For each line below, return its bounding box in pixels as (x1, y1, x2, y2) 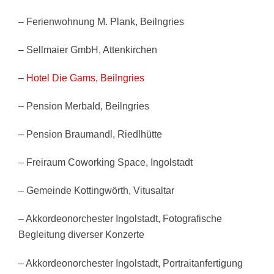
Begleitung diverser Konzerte (18, 229, 144, 240)
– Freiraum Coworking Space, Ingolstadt (18, 157, 193, 168)
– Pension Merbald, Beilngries (18, 101, 149, 112)
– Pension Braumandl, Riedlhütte (18, 129, 162, 140)
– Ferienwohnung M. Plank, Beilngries (18, 17, 184, 28)
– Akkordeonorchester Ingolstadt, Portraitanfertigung (18, 257, 243, 268)
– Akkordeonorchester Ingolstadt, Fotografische (18, 213, 222, 224)
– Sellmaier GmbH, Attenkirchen (18, 45, 157, 56)
